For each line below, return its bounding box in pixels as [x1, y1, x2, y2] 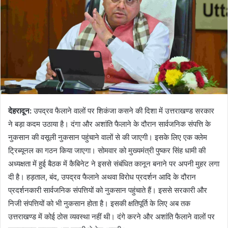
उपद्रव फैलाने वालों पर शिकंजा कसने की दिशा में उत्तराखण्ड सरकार [32, 105, 214, 116]
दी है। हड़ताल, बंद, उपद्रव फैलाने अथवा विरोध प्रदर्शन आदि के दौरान [8, 172, 196, 182]
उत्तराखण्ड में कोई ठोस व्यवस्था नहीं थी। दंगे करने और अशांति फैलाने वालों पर [8, 211, 215, 221]
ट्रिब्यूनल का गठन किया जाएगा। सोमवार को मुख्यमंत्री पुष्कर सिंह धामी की [8, 145, 206, 155]
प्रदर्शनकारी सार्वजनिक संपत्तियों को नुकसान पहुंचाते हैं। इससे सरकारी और [8, 185, 207, 195]
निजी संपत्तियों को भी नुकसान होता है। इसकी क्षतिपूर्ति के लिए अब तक [8, 198, 190, 208]
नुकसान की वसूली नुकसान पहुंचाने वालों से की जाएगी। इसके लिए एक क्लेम [8, 132, 207, 142]
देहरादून [8, 105, 30, 116]
